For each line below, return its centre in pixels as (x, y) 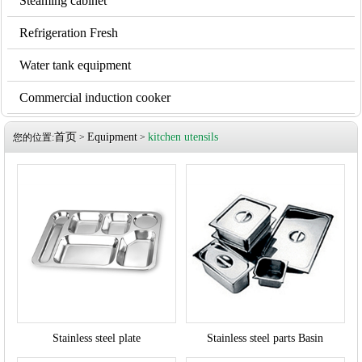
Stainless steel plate (97, 338)
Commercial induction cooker (95, 97)
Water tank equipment (75, 65)
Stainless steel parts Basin (265, 338)
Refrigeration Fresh (68, 33)
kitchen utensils (183, 137)
